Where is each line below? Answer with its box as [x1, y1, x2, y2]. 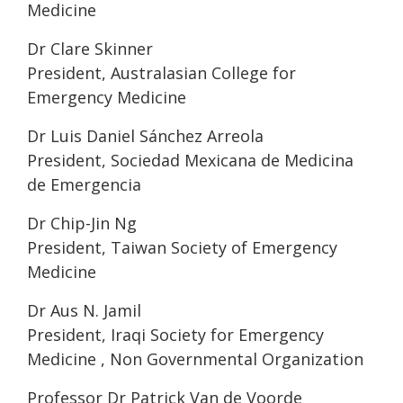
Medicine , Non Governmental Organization [27, 347, 363, 370]
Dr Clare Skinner [27, 37, 153, 59]
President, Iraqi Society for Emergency [27, 323, 324, 345]
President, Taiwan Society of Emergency [27, 236, 337, 258]
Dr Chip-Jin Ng [27, 211, 137, 234]
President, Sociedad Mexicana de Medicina [27, 148, 354, 171]
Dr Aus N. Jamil [27, 299, 141, 321]
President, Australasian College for [27, 61, 296, 84]
